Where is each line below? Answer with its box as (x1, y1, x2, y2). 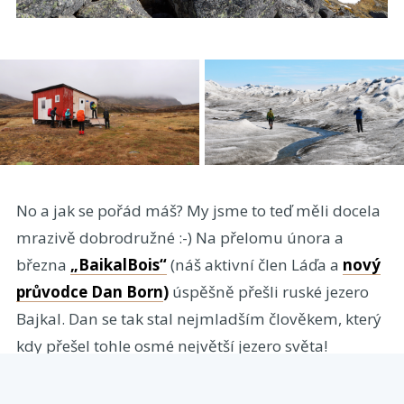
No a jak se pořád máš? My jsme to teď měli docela (15, 200, 381, 221)
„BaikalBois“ (69, 254, 167, 275)
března (15, 254, 70, 275)
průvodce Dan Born (15, 281, 163, 302)
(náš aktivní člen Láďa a (170, 254, 343, 275)
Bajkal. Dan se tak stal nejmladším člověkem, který (15, 308, 381, 329)
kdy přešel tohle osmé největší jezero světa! (15, 335, 327, 356)
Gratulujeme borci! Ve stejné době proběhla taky (15, 363, 367, 383)
